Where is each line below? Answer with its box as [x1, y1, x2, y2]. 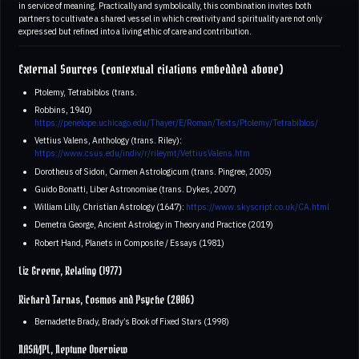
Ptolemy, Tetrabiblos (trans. [34, 86, 137, 98]
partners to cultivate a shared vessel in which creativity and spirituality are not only [18, 12, 322, 24]
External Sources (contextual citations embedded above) [18, 58, 283, 81]
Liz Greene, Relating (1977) [18, 261, 122, 281]
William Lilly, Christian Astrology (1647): [34, 201, 186, 213]
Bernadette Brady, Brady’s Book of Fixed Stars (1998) [34, 315, 229, 327]
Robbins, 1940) [34, 103, 92, 115]
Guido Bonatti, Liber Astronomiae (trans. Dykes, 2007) [34, 183, 236, 195]
